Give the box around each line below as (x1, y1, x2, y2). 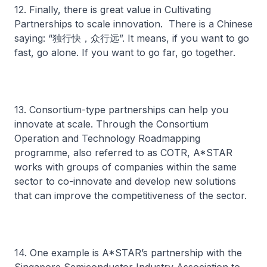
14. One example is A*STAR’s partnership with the (14, 247, 242, 259)
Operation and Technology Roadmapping (14, 132, 200, 144)
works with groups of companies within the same (14, 161, 237, 173)
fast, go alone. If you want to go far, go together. (14, 46, 235, 58)
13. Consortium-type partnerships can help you (14, 104, 228, 116)
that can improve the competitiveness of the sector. (14, 190, 247, 201)
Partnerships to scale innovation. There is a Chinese (14, 18, 253, 30)
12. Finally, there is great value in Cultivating (14, 4, 211, 15)
